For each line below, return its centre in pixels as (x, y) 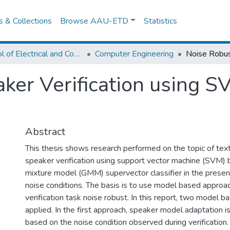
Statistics (161, 21)
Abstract (45, 132)
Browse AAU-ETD (94, 21)
